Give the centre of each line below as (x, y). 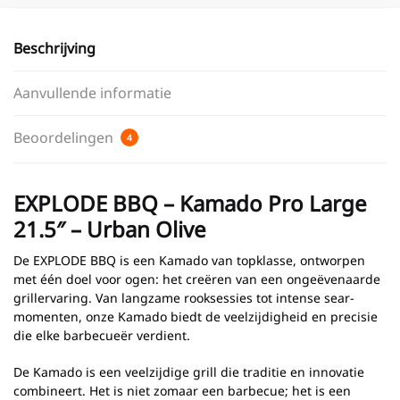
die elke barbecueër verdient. (102, 336)
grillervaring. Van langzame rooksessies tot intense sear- (184, 298)
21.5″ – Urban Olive (110, 229)
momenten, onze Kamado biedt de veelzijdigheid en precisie (196, 317)
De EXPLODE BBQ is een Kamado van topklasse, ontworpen (189, 261)
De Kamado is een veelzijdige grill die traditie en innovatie (189, 371)
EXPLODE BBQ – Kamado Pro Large (190, 204)
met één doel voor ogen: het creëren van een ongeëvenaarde (197, 279)
